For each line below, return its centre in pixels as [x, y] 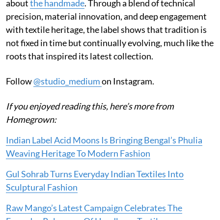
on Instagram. [128, 81]
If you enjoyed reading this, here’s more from [90, 106]
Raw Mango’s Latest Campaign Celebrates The [94, 208]
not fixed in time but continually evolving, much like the [110, 43]
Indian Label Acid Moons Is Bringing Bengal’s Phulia [104, 140]
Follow [20, 81]
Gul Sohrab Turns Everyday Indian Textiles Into [95, 174]
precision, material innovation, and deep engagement [106, 16]
